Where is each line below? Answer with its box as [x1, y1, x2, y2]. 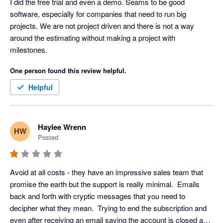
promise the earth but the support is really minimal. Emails [10, 178, 200, 189]
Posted [38, 132, 58, 142]
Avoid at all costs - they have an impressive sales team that [10, 166, 203, 177]
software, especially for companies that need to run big [10, 8, 186, 19]
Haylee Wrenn [38, 121, 86, 132]
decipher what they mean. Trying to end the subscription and [10, 202, 207, 213]
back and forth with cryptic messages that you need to [10, 190, 185, 201]
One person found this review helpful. [10, 65, 126, 75]
